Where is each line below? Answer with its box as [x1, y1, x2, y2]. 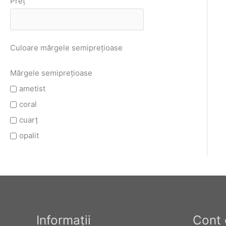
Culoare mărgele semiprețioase [10, 43, 123, 53]
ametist [19, 84, 45, 94]
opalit [19, 131, 39, 141]
